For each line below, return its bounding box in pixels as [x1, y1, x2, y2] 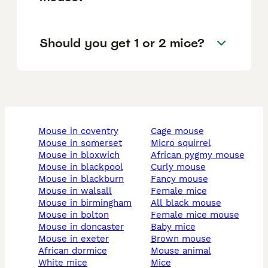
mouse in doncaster [46, 221, 124, 233]
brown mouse [156, 233, 211, 245]
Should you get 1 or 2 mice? [39, 35, 205, 51]
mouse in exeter [46, 233, 109, 245]
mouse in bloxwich [46, 150, 120, 161]
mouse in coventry [46, 126, 118, 137]
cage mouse [156, 126, 204, 137]
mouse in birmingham [46, 197, 132, 209]
